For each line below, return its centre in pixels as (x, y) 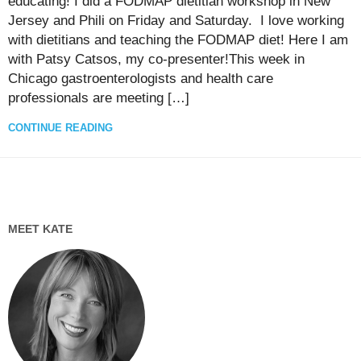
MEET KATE (40, 228)
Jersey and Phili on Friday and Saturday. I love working (176, 20)
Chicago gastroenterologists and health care (141, 78)
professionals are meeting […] (99, 98)
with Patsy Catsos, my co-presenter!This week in (156, 59)
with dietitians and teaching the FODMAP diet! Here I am (178, 39)
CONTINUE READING (60, 127)
